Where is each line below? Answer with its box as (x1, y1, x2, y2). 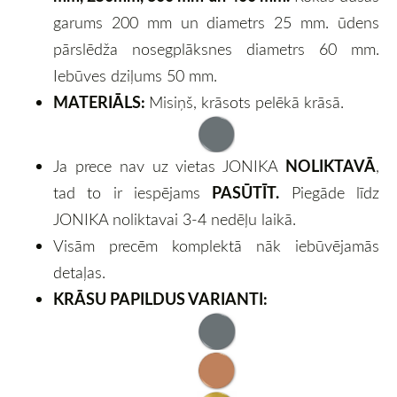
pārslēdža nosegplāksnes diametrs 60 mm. (53, 38, 379, 60)
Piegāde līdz (279, 182, 380, 204)
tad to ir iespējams (53, 182, 213, 204)
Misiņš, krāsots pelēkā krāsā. (149, 91, 348, 113)
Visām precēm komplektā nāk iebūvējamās (53, 235, 379, 257)
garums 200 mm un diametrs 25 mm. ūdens (53, 12, 379, 34)
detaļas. (53, 261, 105, 284)
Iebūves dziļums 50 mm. (53, 65, 217, 87)
